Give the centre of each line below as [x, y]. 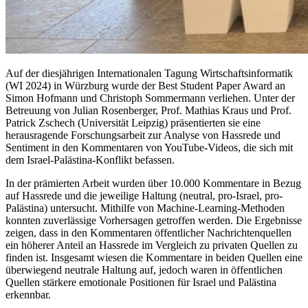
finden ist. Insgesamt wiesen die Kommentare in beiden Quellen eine [154, 257]
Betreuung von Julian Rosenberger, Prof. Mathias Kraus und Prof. [148, 110]
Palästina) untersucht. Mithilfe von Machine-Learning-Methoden [145, 208]
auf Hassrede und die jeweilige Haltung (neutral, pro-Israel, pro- [144, 195]
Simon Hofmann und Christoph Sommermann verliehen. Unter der [150, 98]
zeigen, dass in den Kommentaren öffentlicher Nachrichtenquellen [148, 232]
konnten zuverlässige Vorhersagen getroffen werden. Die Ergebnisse [154, 220]
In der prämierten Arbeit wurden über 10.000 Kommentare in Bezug [153, 183]
